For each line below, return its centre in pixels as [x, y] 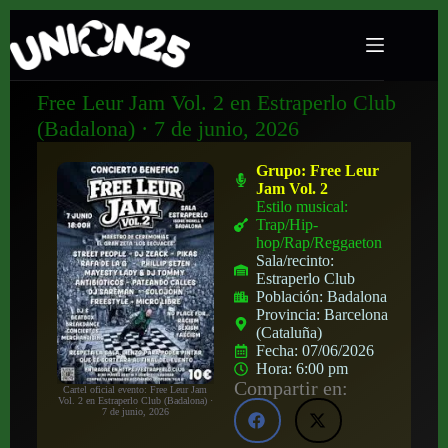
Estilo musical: [302, 206]
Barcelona [356, 314]
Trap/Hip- [287, 224]
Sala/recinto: [295, 260]
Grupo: [283, 170]
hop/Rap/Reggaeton [319, 242]
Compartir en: [290, 388]
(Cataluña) [289, 332]
